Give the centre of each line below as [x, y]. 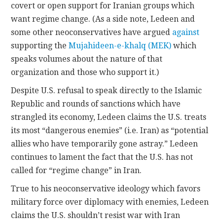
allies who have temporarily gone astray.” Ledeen [105, 144]
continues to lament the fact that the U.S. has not [102, 157]
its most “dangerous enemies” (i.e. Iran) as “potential [110, 130]
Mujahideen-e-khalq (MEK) [120, 45]
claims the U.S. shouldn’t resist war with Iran [96, 215]
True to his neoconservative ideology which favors [106, 188]
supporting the [40, 45]
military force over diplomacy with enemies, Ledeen [110, 202]
